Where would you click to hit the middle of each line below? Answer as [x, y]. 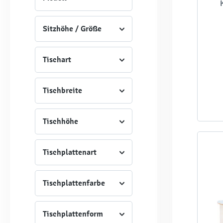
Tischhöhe [60, 121]
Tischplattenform [73, 214]
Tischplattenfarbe [74, 183]
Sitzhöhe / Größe [72, 29]
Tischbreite [62, 90]
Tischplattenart [70, 152]
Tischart [57, 59]
